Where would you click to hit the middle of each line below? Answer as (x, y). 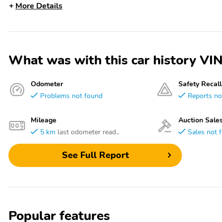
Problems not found (71, 95)
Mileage (44, 120)
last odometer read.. (88, 132)
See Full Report (95, 155)
